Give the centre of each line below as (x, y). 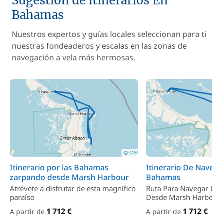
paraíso (22, 197)
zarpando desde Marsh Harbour (69, 177)
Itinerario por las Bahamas (59, 167)
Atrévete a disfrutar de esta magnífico (73, 188)
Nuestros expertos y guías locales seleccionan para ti (109, 34)
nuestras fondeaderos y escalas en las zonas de (99, 46)
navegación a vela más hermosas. (73, 57)
